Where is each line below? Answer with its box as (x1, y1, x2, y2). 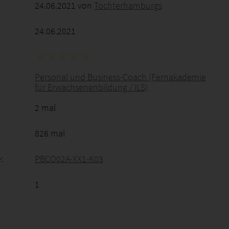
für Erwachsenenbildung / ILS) (35, 81, 148, 93)
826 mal (35, 127, 65, 139)
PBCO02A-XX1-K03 (35, 153, 103, 165)
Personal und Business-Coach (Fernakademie (35, 71, 206, 83)
